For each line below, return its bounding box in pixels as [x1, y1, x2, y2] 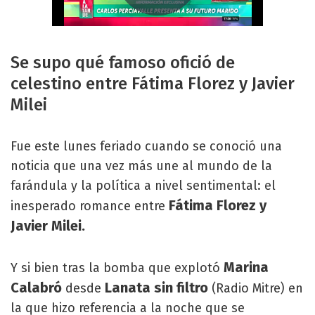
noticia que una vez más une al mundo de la [11, 157, 272, 174]
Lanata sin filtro [105, 278, 212, 296]
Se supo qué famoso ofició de [11, 52, 235, 72]
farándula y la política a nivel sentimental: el [11, 177, 276, 193]
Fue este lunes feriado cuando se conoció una [11, 138, 282, 154]
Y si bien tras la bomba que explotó [11, 259, 224, 276]
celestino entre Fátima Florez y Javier [11, 73, 295, 94]
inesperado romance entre [11, 198, 165, 214]
